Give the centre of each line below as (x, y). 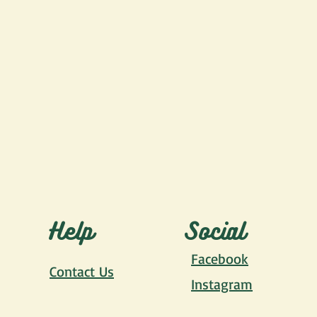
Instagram (222, 284)
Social (214, 230)
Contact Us (82, 271)
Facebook (220, 259)
